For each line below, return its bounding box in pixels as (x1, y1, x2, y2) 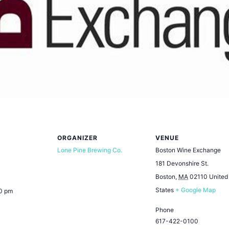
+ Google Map (175, 186, 216, 194)
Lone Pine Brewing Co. (57, 146, 122, 154)
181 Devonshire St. (155, 159, 209, 167)
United (209, 172, 228, 180)
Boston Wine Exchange (155, 146, 221, 154)
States (155, 186, 174, 194)
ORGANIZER (57, 133, 98, 142)
